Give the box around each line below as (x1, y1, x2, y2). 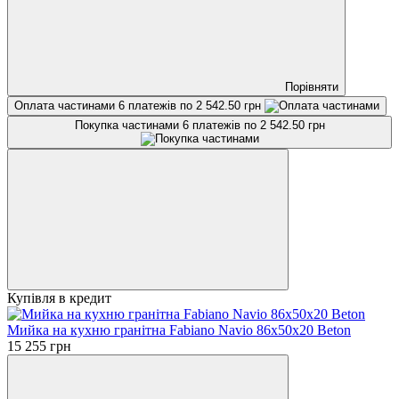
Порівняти (285, 79, 338, 94)
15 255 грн (7, 338, 71, 354)
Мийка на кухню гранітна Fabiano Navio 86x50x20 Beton (7, 322, 351, 338)
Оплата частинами (14, 98, 118, 112)
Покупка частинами (74, 118, 183, 132)
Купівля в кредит (7, 289, 111, 305)
